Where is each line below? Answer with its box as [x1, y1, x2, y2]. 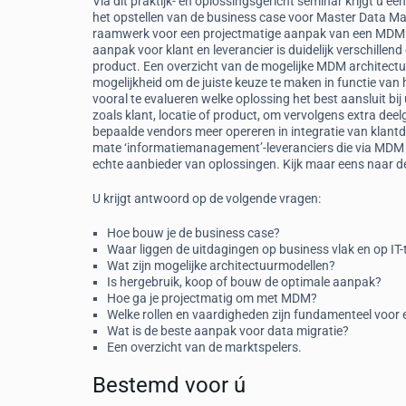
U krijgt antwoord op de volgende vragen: [92, 191, 321, 206]
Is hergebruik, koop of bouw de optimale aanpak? [107, 275, 382, 289]
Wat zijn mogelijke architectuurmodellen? [107, 258, 335, 273]
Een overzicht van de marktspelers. [107, 340, 302, 354]
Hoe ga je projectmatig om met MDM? [107, 291, 317, 305]
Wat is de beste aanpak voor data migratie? [107, 324, 349, 338]
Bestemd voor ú [92, 372, 246, 398]
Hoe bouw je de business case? [107, 226, 280, 240]
